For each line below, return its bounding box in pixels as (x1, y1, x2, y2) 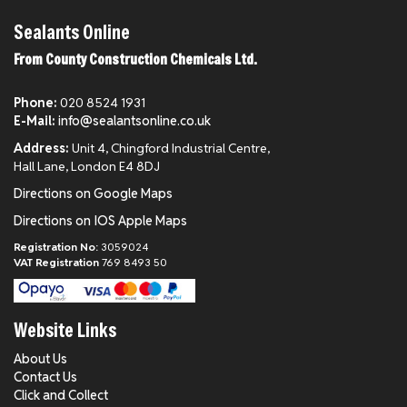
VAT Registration (14, 255, 99, 269)
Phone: (14, 94, 57, 111)
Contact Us (14, 368, 77, 385)
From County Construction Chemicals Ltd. (14, 50, 257, 68)
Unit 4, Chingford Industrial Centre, (69, 140, 270, 156)
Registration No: (14, 240, 98, 253)
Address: (14, 140, 69, 156)
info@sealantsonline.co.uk (58, 113, 211, 129)
